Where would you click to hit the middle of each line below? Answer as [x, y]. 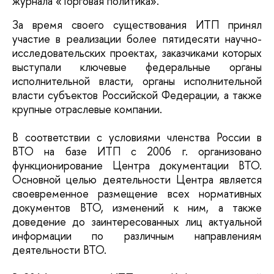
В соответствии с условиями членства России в [137, 137]
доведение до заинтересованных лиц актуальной [137, 221]
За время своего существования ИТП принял [137, 24]
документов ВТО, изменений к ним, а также [137, 207]
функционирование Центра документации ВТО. [137, 165]
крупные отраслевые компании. [87, 109]
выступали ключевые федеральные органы [137, 67]
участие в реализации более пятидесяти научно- [137, 39]
